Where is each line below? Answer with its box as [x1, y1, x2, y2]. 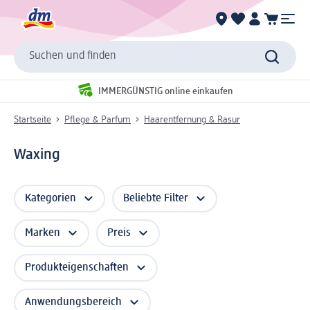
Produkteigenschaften [25, 262, 129, 273]
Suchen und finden [29, 51, 116, 62]
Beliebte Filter [123, 192, 188, 204]
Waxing [14, 147, 60, 163]
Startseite [14, 114, 51, 125]
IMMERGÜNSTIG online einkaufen [98, 86, 233, 97]
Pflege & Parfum [64, 114, 131, 125]
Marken [25, 227, 60, 239]
